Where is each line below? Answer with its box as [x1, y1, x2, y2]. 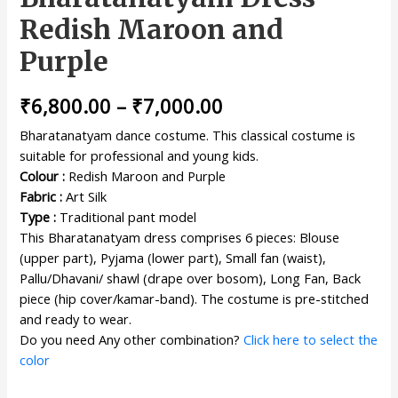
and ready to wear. [20, 310, 132, 329]
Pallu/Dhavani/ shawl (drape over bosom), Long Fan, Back [20, 269, 362, 288]
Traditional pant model [56, 208, 197, 227]
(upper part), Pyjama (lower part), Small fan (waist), [20, 249, 327, 267]
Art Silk [62, 187, 107, 206]
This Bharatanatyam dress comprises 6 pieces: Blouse [20, 228, 340, 247]
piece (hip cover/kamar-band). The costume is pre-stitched [20, 290, 370, 308]
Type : [20, 208, 57, 227]
